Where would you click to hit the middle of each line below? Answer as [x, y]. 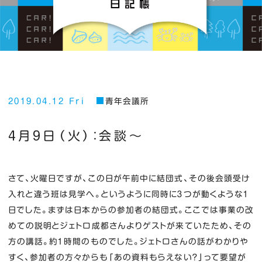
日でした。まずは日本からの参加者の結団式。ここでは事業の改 [131, 210]
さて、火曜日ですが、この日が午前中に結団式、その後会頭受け [129, 178]
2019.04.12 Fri [46, 101]
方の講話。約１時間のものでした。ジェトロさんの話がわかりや [128, 241]
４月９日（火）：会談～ [76, 136]
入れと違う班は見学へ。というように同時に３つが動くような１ [129, 194]
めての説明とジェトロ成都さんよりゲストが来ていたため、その [130, 225]
